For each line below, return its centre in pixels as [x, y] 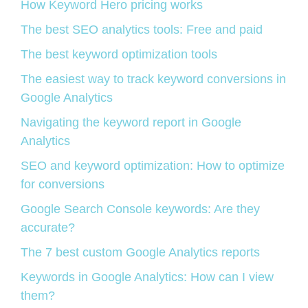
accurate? [48, 228]
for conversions [63, 185]
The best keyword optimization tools [119, 55]
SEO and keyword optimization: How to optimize [153, 166]
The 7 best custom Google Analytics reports [140, 253]
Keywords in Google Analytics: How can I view [147, 277]
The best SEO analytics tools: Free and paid [142, 30]
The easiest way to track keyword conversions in [153, 79]
